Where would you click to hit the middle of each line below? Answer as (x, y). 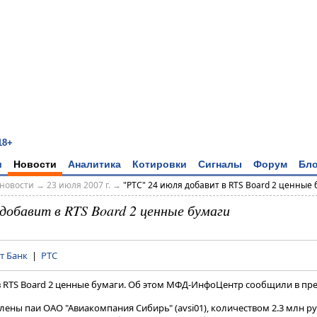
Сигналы (220, 164)
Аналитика (94, 164)
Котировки (160, 164)
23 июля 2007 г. (78, 185)
